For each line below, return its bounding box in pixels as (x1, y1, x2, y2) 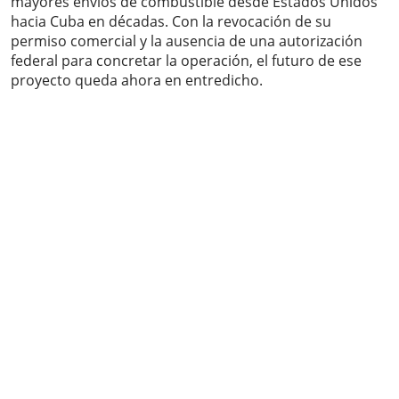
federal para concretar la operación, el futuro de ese (11, 51, 362, 71)
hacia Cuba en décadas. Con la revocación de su (11, 12, 331, 32)
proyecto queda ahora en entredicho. (11, 70, 263, 91)
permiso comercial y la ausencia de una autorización (11, 31, 362, 52)
